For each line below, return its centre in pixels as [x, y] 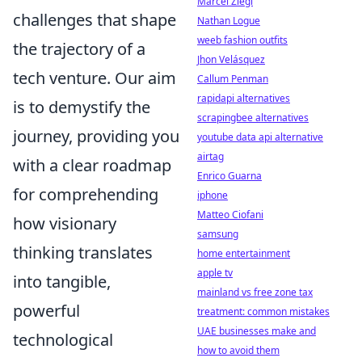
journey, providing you [96, 136]
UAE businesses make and [257, 331]
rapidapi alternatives [244, 98]
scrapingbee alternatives [253, 118]
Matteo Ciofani [230, 215]
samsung [218, 234]
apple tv [215, 273]
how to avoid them [238, 350]
